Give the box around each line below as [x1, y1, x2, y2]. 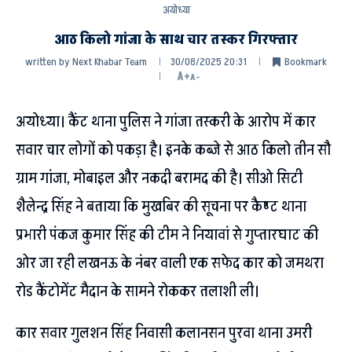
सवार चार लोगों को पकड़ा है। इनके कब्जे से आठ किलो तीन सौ [16, 138, 331, 161]
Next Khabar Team [72, 53, 147, 69]
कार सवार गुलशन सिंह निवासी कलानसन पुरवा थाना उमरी [16, 321, 312, 344]
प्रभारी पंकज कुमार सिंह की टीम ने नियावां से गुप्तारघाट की [16, 223, 318, 246]
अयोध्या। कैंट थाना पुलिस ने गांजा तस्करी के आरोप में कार [16, 110, 316, 133]
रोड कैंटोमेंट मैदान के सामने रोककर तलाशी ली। [16, 280, 259, 302]
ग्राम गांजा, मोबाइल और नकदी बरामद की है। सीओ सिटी [16, 167, 302, 189]
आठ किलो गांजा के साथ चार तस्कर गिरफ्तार [54, 29, 298, 49]
